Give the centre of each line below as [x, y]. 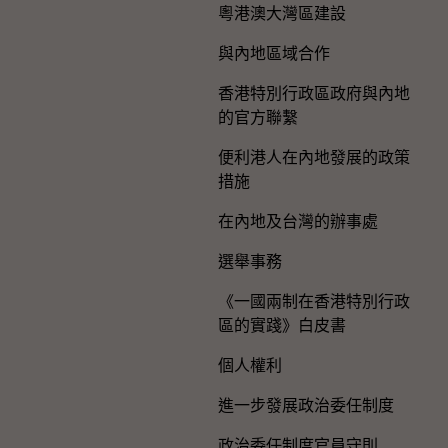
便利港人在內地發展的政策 [314, 157]
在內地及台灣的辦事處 [298, 221]
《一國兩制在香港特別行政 [314, 301]
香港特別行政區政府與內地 [314, 93]
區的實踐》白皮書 [282, 325]
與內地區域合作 [274, 53]
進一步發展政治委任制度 [306, 405]
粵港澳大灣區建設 [282, 13]
